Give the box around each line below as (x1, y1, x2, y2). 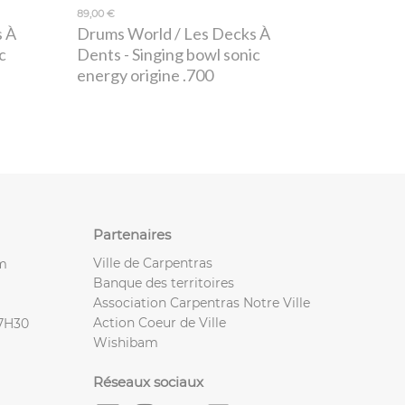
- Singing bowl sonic (121, 44, 261, 65)
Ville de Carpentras (93, 254, 212, 271)
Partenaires (93, 225, 171, 243)
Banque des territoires (93, 274, 234, 291)
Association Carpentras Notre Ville (93, 294, 310, 311)
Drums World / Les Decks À (77, 24, 271, 44)
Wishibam (93, 334, 158, 351)
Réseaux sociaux (93, 372, 203, 391)
